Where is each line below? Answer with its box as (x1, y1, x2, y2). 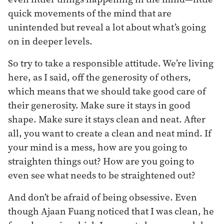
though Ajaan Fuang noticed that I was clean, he (8, 204, 214, 217)
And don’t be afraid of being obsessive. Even (8, 190, 197, 203)
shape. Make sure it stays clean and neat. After (8, 112, 205, 125)
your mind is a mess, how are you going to (8, 140, 187, 153)
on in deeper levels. (8, 34, 92, 47)
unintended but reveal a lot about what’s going (8, 20, 206, 33)
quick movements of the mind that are (8, 6, 171, 19)
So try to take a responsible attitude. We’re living (8, 56, 213, 69)
